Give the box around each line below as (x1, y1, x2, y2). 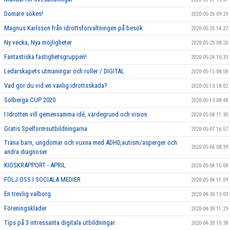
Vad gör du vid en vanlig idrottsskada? (4, 81, 107, 89)
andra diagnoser (4, 147, 47, 156)
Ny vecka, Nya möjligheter (4, 38, 72, 46)
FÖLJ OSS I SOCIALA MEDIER (4, 175, 81, 183)
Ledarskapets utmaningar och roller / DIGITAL (4, 67, 124, 75)
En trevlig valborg (4, 189, 51, 198)
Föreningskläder (4, 204, 47, 212)
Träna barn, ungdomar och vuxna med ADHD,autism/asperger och (4, 138, 177, 146)
